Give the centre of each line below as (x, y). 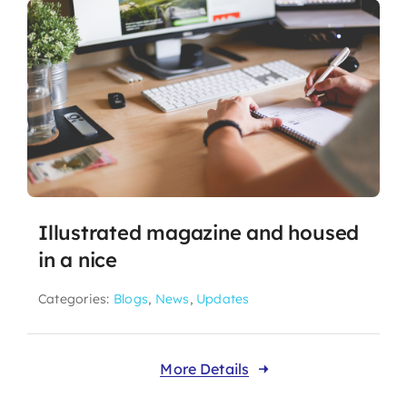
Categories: (75, 299)
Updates (223, 299)
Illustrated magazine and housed (199, 233)
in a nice (78, 260)
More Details (205, 369)
